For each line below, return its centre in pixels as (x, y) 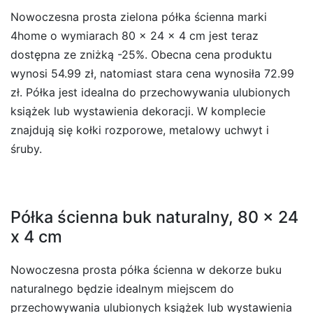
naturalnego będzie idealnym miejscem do (122, 288)
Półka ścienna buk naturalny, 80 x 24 (154, 217)
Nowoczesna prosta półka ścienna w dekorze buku (146, 269)
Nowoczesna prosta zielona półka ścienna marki (139, 16)
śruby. (26, 148)
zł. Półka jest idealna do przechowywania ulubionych (150, 92)
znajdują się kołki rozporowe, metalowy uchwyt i (140, 130)
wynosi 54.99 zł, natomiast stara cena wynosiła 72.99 (152, 73)
